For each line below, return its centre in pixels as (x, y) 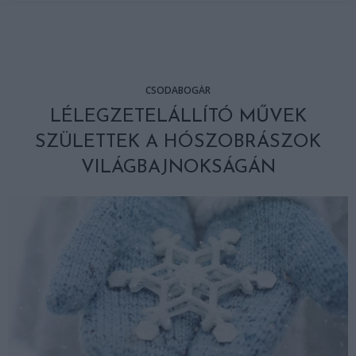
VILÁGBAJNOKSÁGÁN (178, 168)
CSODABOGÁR (178, 90)
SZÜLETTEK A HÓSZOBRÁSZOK (178, 142)
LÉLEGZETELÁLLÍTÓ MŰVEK (178, 117)
